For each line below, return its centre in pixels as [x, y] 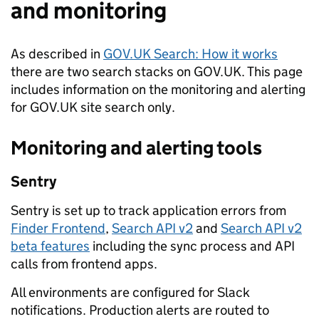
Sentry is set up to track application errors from [148, 210]
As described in [57, 54]
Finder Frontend [58, 228]
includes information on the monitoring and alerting [158, 89]
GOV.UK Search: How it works [190, 54]
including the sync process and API [192, 246]
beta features [50, 246]
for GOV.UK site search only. [93, 107]
